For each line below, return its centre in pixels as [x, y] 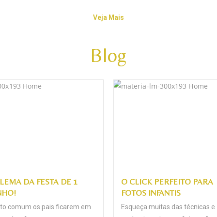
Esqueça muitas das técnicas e [168, 207]
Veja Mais [108, 18]
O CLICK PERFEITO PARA [167, 181]
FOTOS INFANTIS [151, 193]
